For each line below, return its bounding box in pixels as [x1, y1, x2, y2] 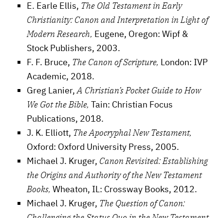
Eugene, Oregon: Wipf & [94, 28, 188, 39]
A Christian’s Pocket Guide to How [77, 84, 201, 96]
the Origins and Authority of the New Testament [27, 169, 202, 181]
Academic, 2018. [27, 70, 94, 82]
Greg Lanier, [27, 84, 77, 96]
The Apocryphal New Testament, [73, 127, 192, 138]
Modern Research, [27, 28, 94, 39]
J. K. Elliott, [27, 127, 73, 138]
